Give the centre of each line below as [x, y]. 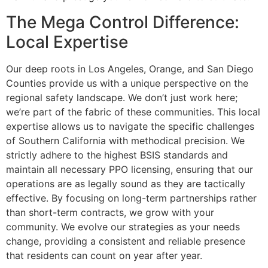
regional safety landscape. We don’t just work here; [122, 97]
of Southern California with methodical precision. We [125, 140]
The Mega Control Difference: [123, 22]
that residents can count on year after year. [104, 255]
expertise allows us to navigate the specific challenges [130, 126]
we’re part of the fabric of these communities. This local [133, 112]
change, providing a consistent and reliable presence [126, 241]
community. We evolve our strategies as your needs [123, 226]
